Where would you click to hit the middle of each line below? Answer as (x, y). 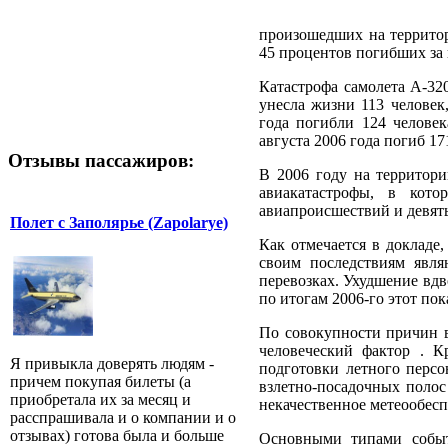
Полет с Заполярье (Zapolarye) (119, 222)
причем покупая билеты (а (100, 382)
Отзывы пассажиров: (101, 160)
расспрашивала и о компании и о (123, 418)
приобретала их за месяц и (100, 400)
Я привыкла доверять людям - (112, 364)
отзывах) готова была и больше (117, 436)
